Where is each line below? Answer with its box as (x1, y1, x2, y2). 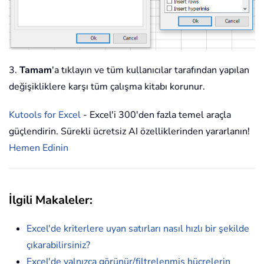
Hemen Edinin (9, 141, 68, 155)
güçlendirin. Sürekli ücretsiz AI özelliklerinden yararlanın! (9, 125, 250, 138)
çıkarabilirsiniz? (27, 239, 90, 252)
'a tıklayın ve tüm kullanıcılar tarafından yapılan (52, 64, 249, 77)
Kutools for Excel (9, 108, 81, 122)
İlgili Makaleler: (9, 192, 93, 209)
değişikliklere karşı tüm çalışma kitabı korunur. (9, 80, 205, 94)
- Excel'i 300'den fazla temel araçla (81, 108, 231, 122)
